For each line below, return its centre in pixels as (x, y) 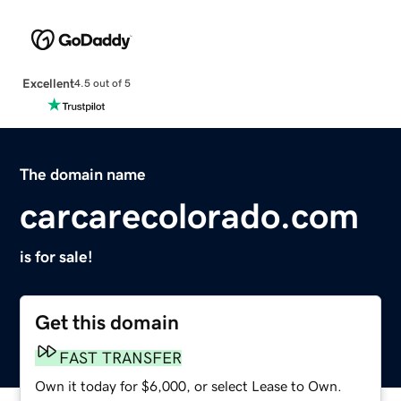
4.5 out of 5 (102, 84)
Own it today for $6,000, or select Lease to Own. (189, 385)
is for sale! (57, 256)
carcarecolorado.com (190, 215)
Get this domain (107, 322)
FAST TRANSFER (121, 358)
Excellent (48, 83)
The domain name (83, 174)
